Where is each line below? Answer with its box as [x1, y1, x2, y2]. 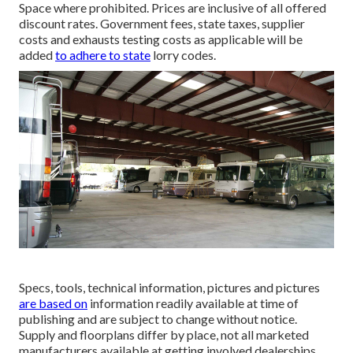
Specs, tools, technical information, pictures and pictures [19, 280, 320, 295]
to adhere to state [55, 47, 150, 63]
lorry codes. [150, 47, 216, 63]
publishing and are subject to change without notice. [19, 311, 297, 327]
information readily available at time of [87, 295, 299, 311]
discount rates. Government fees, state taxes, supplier [19, 16, 305, 32]
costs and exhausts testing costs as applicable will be [19, 32, 303, 47]
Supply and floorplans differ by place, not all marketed [19, 327, 309, 343]
